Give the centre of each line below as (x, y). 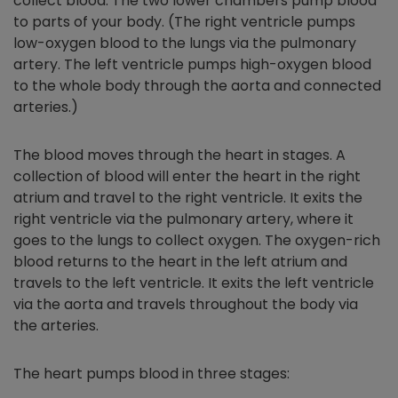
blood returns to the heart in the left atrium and (180, 262)
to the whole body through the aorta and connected (197, 86)
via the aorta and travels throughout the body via (186, 305)
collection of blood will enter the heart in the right (187, 177)
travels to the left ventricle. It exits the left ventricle (194, 283)
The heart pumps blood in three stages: (151, 374)
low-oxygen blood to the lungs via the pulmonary (185, 44)
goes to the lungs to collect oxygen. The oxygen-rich (197, 241)
